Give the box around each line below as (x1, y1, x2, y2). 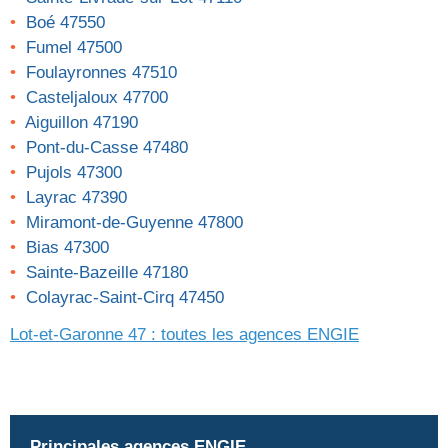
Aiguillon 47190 (25, 113, 138, 133)
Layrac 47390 (26, 188, 127, 208)
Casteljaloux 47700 (26, 88, 168, 108)
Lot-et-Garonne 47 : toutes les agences (10, 325, 307, 345)
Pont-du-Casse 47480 (26, 138, 188, 158)
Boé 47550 (26, 13, 105, 33)
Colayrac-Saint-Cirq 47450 (26, 288, 224, 308)
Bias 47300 (26, 238, 109, 258)
